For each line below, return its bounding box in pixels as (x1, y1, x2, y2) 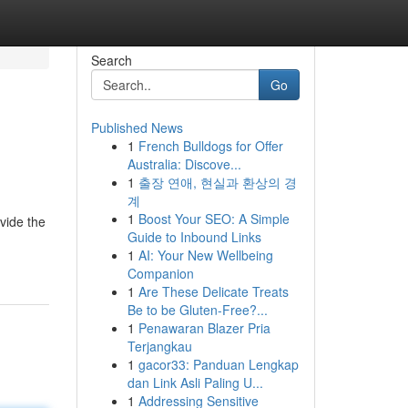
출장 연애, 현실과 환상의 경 (138, 173, 297, 191)
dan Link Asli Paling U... (127, 373, 263, 392)
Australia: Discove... (127, 155, 241, 173)
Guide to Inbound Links (127, 228, 261, 246)
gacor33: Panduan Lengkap (138, 355, 299, 373)
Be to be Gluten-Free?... (127, 301, 268, 319)
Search (90, 51, 132, 69)
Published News (90, 118, 183, 137)
